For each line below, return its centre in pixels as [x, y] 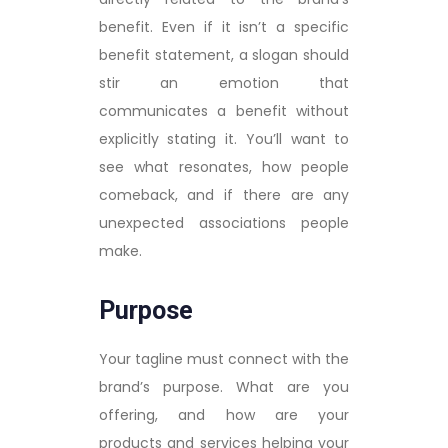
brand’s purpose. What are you [224, 386]
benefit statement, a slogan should [224, 54]
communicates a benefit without [224, 110]
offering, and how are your [224, 414]
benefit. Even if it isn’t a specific [224, 26]
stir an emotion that [224, 82]
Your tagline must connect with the [224, 358]
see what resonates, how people [224, 166]
